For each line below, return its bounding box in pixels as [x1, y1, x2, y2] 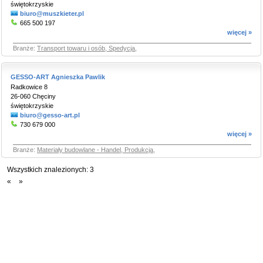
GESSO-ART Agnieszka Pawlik [11, 73, 105, 80]
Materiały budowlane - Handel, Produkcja [37, 146, 153, 153]
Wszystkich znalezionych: [7, 166, 88, 174]
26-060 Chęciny [11, 93, 56, 100]
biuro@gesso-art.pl [20, 112, 80, 119]
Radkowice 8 [11, 83, 48, 90]
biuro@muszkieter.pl [20, 10, 84, 17]
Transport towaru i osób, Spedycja [37, 45, 135, 52]
